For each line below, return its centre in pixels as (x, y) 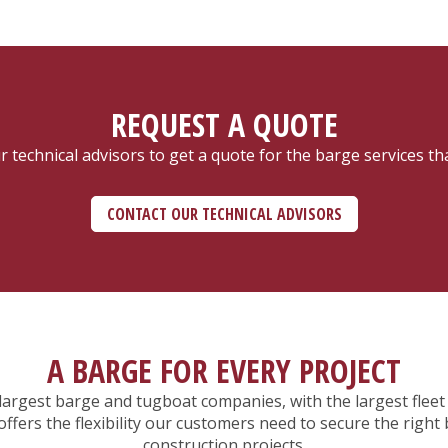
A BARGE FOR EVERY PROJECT (224, 371)
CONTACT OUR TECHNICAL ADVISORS (224, 214)
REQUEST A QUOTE (224, 125)
